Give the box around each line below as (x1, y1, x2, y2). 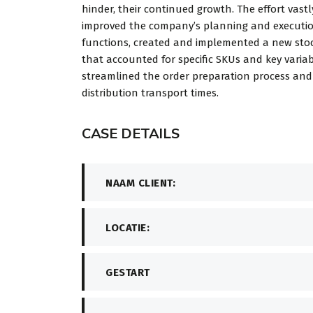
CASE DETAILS (82, 124, 180, 144)
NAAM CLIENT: (105, 177, 175, 190)
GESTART (105, 266, 150, 279)
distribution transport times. (82, 87, 219, 100)
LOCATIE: (105, 221, 150, 235)
